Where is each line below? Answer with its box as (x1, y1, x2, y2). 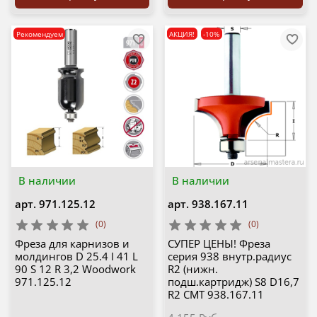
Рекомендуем (16, 28, 63, 39)
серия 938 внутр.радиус (168, 249, 292, 264)
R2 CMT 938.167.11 (168, 287, 264, 302)
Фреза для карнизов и (14, 236, 129, 251)
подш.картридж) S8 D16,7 (168, 275, 299, 289)
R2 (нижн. (168, 262, 218, 277)
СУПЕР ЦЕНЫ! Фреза (168, 236, 270, 251)
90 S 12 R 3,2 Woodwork (14, 262, 136, 277)
